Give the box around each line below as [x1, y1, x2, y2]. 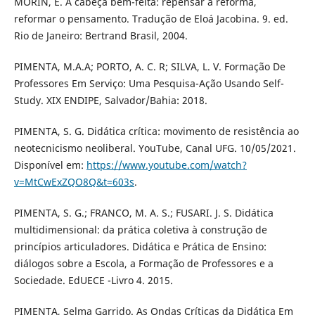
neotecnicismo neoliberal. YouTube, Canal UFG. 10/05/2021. [13, 141, 296, 155]
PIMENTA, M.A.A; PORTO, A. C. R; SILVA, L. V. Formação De [13, 59, 285, 73]
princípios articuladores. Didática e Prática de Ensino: [13, 239, 266, 253]
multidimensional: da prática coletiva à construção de [13, 222, 267, 236]
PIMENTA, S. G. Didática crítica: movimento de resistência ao [13, 124, 299, 138]
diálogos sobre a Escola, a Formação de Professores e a [13, 256, 274, 270]
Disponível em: [13, 157, 86, 172]
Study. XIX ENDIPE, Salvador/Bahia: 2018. [13, 93, 207, 107]
